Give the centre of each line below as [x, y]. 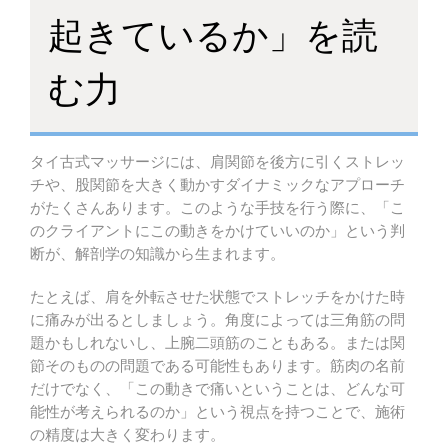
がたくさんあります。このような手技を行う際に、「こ [217, 208]
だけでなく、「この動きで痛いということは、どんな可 [217, 389]
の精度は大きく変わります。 [127, 435]
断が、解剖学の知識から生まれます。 [157, 254]
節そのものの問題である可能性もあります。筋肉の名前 [217, 366]
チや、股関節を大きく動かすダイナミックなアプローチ [217, 185]
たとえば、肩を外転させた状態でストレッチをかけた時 [217, 297]
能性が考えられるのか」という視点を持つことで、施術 [217, 412]
